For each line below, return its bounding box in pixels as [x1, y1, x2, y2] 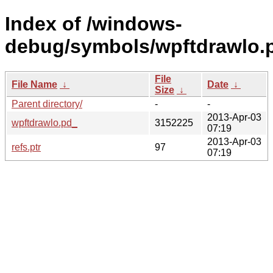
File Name [12, 79, 57, 90]
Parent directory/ [12, 98, 82, 109]
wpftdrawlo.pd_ [12, 117, 77, 128]
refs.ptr [12, 141, 41, 152]
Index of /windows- [5, 13, 182, 35]
